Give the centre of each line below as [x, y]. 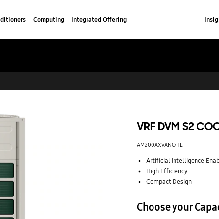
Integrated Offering [99, 19]
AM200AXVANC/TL [160, 145]
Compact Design [169, 182]
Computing [48, 19]
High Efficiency [167, 171]
